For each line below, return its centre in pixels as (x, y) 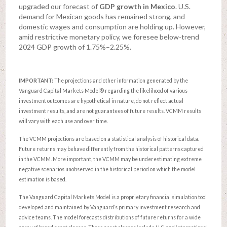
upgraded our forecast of (59, 7)
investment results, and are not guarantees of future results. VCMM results (110, 111)
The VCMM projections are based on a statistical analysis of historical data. (109, 139)
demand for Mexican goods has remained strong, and (102, 17)
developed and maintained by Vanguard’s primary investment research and (109, 207)
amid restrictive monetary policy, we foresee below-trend (109, 37)
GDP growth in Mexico (137, 7)
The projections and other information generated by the (121, 80)
